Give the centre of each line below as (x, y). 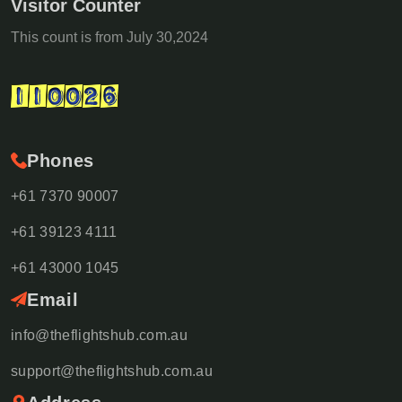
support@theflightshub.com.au (112, 371)
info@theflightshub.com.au (99, 335)
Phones (61, 160)
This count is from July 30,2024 (109, 37)
